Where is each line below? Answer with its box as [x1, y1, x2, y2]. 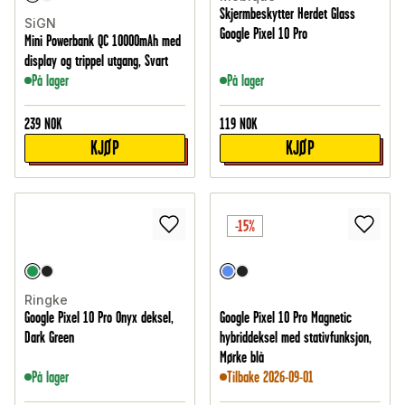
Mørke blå [220, 348, 264, 367]
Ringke [24, 292, 68, 308]
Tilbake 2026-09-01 [227, 368, 314, 387]
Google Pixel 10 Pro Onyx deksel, [24, 308, 174, 327]
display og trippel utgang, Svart [24, 52, 168, 71]
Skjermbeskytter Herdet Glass [220, 5, 355, 24]
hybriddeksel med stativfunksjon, [220, 328, 372, 347]
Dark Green [24, 328, 74, 347]
